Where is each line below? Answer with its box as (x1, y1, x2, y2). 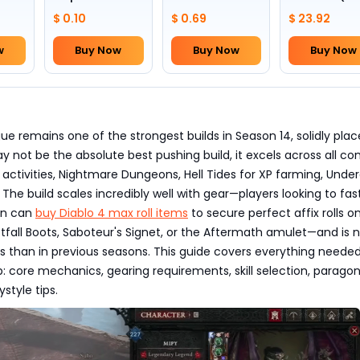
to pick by (288, 4, 339, 18)
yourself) (288, 18, 336, 32)
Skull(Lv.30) (170, 4, 231, 18)
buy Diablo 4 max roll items (35, 205, 188, 221)
